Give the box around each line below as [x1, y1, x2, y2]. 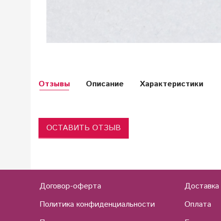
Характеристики [140, 78, 203, 90]
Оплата [184, 198, 211, 210]
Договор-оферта [39, 180, 102, 192]
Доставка [184, 180, 219, 192]
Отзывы [38, 78, 70, 90]
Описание [86, 78, 124, 90]
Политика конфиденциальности [39, 198, 155, 210]
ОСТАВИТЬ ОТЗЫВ [46, 122, 121, 134]
